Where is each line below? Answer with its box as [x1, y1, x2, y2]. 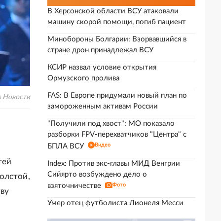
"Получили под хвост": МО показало [47, 120, 175, 127]
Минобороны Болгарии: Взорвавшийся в [47, 36, 186, 43]
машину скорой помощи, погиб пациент [47, 18, 186, 26]
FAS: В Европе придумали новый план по [47, 92, 187, 99]
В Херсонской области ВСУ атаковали [47, 7, 179, 15]
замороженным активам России [47, 103, 158, 110]
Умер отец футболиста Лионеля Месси [47, 199, 184, 207]
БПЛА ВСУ [47, 143, 84, 150]
